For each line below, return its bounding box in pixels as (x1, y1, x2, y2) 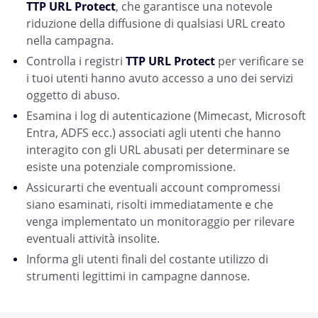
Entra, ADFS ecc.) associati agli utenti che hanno (26, 125, 281, 141)
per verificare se (215, 53, 304, 70)
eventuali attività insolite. (26, 231, 160, 247)
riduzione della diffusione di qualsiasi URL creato (26, 16, 285, 32)
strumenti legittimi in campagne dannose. (26, 268, 250, 285)
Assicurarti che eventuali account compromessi (26, 180, 280, 196)
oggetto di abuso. (26, 87, 120, 104)
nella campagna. (26, 33, 114, 49)
